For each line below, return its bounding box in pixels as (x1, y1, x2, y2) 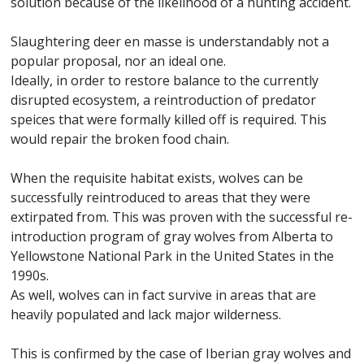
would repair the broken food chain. (11, 130, 230, 148)
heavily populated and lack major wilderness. (11, 305, 282, 323)
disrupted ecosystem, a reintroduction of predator (11, 91, 317, 109)
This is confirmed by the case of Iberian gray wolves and (11, 344, 352, 362)
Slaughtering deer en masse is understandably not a (11, 32, 330, 50)
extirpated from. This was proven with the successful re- (11, 208, 353, 226)
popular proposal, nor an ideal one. (11, 52, 227, 70)
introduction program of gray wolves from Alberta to (11, 227, 334, 245)
